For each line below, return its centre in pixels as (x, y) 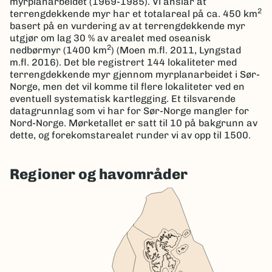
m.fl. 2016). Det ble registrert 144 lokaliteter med (123, 62)
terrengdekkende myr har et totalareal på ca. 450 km (134, 13)
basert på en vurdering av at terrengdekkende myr (127, 25)
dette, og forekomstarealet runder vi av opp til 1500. (130, 135)
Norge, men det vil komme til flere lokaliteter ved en (127, 86)
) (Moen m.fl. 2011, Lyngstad (176, 50)
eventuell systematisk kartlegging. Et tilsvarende (123, 98)
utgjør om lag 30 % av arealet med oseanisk (110, 38)
